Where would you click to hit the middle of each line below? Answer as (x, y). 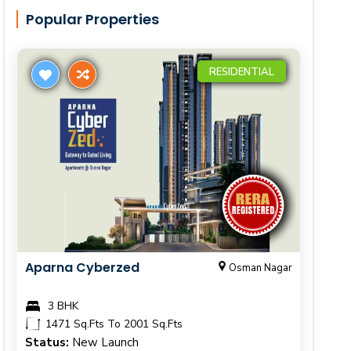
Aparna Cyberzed (83, 268)
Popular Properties (93, 19)
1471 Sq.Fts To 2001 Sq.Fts (113, 324)
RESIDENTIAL (241, 72)
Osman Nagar (260, 268)
